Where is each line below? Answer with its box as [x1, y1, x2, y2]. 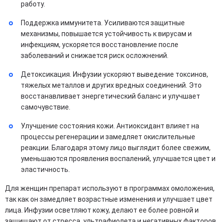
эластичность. [21, 166, 70, 173]
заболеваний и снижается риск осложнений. [21, 52, 168, 59]
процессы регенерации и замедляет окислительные [21, 133, 195, 141]
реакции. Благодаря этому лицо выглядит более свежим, [21, 144, 211, 152]
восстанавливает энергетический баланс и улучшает [21, 92, 200, 100]
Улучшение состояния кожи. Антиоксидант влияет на [21, 122, 199, 130]
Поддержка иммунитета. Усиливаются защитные [21, 19, 185, 27]
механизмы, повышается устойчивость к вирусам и [21, 30, 192, 38]
